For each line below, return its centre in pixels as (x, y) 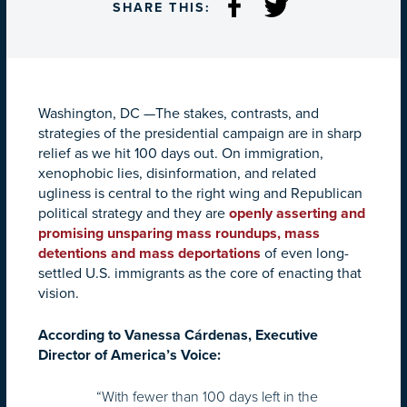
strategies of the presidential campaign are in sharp (200, 133)
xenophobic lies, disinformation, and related (177, 173)
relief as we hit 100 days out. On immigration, (181, 153)
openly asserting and (297, 213)
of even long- (305, 253)
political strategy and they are (134, 213)
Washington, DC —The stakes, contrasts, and (179, 113)
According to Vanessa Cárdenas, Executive (178, 335)
